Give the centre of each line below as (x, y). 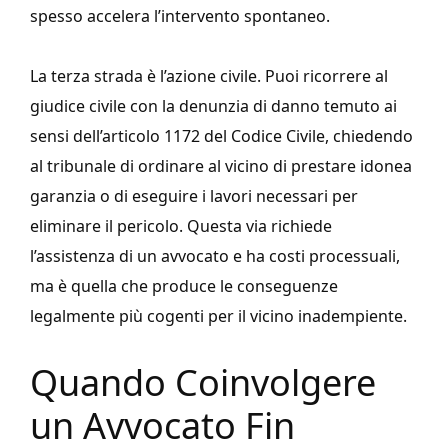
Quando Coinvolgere (203, 383)
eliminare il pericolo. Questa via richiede (181, 226)
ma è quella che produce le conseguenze (184, 286)
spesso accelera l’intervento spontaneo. (180, 16)
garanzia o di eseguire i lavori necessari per (194, 196)
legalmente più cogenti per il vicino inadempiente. (218, 316)
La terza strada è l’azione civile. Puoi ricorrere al (209, 76)
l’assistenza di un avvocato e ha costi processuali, (215, 256)
